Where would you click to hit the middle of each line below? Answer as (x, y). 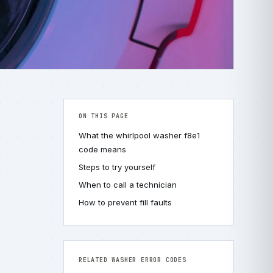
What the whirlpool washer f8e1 (139, 135)
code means (102, 149)
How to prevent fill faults (125, 202)
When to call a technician (128, 185)
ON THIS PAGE (104, 116)
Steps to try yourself (117, 167)
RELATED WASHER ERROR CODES (133, 260)
